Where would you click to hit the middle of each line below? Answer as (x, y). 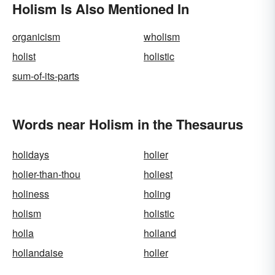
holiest (158, 174)
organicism (36, 37)
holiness (31, 194)
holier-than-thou (46, 174)
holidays (31, 154)
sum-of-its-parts (46, 76)
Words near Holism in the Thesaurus (128, 124)
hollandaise (38, 253)
